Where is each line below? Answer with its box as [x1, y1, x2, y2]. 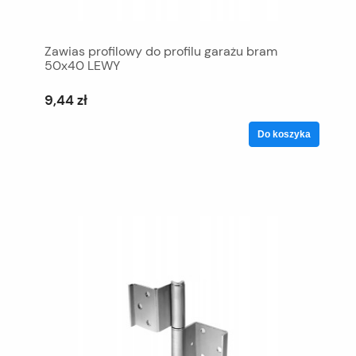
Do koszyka [257, 128, 311, 140]
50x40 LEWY [44, 57, 120, 75]
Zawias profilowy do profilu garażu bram [44, 43, 277, 60]
